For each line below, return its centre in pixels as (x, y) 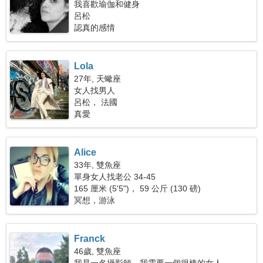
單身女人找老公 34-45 (115, 177)
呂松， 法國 (96, 102)
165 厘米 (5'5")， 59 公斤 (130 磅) (138, 188)
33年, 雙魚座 (98, 165)
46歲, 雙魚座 (98, 251)
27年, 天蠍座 (98, 79)
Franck (90, 239)
